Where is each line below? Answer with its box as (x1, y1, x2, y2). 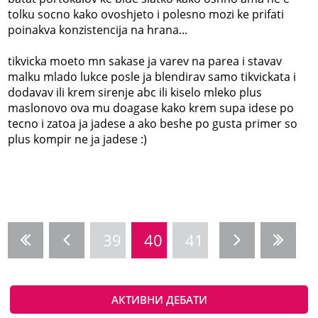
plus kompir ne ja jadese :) (8, 131, 148, 147)
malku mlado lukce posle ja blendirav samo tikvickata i (8, 68, 297, 84)
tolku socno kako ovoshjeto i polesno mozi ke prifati (8, 6, 285, 22)
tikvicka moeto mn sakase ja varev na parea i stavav (8, 53, 283, 69)
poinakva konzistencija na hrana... (8, 21, 188, 38)
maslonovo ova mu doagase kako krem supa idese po (8, 99, 295, 116)
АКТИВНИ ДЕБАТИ (111, 292, 207, 307)
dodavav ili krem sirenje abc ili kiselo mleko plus (8, 84, 263, 100)
